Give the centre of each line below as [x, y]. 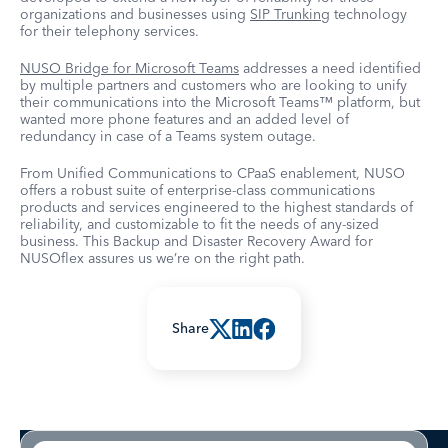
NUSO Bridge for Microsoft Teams [129, 68]
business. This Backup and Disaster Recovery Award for [196, 241]
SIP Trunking [290, 14]
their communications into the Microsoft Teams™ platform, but [220, 102]
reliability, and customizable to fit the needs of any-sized [199, 224]
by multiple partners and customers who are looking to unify [213, 85]
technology [368, 14]
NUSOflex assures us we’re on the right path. [162, 258]
